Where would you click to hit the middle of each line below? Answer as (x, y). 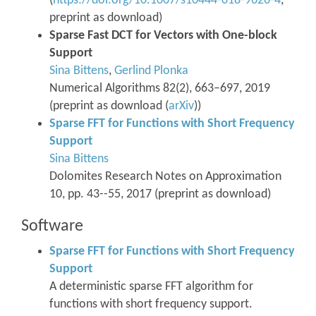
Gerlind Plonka (151, 71)
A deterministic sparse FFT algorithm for (151, 287)
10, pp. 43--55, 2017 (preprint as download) (160, 195)
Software (52, 227)
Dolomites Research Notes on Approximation (165, 177)
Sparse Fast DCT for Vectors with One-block (163, 36)
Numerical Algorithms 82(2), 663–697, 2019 (160, 89)
